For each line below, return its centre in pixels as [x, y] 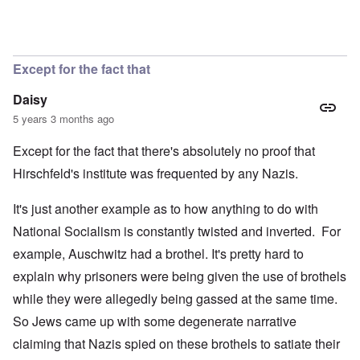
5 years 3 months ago [63, 119]
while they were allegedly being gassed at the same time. [175, 299]
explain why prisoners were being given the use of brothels [180, 276]
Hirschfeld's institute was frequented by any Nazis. [155, 174]
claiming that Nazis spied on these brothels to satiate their [176, 344]
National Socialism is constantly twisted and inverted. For [177, 231]
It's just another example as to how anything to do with [166, 209]
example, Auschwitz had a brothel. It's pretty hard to [158, 254]
